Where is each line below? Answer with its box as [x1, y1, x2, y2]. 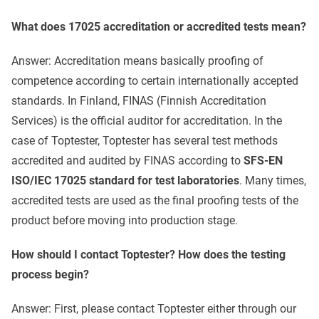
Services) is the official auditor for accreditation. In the [11, 114, 282, 128]
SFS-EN [244, 154, 283, 168]
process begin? [11, 268, 89, 282]
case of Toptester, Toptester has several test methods [11, 134, 278, 148]
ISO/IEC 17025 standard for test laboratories [11, 174, 239, 188]
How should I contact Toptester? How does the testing [11, 248, 286, 262]
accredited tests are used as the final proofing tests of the [11, 194, 298, 208]
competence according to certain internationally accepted [11, 74, 298, 88]
